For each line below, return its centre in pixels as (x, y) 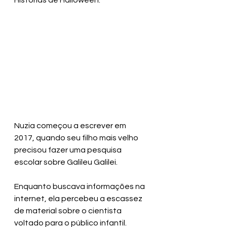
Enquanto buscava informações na (80, 186)
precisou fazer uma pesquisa (69, 150)
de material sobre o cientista (69, 211)
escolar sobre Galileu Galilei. (66, 162)
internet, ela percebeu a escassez (79, 199)
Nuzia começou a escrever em (71, 126)
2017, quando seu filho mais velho (77, 138)
